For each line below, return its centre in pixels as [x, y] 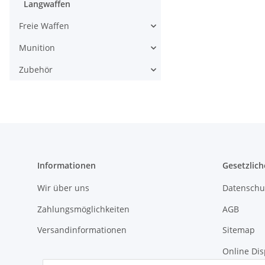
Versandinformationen [82, 230]
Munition [37, 48]
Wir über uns [63, 188]
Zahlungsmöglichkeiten [83, 209]
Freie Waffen [44, 26]
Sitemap [238, 230]
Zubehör [36, 70]
